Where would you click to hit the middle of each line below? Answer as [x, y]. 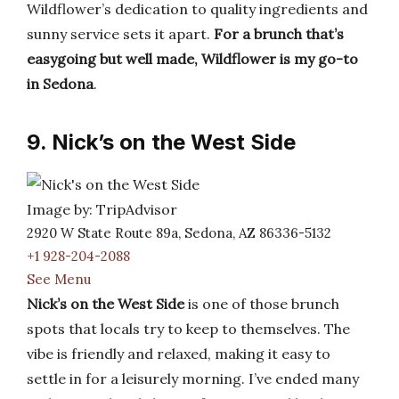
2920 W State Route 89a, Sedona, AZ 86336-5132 [179, 233]
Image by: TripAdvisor [102, 209]
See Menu [59, 279]
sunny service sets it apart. [120, 34]
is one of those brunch [262, 304]
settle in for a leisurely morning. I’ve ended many [193, 379]
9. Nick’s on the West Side [161, 142]
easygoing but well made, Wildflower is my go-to [192, 59]
